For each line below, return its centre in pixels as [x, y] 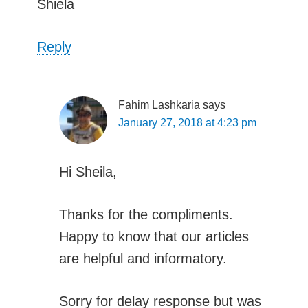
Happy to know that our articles [154, 237]
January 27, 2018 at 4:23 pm [188, 123]
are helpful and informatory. [143, 259]
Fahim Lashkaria [159, 105]
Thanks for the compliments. [146, 215]
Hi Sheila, [88, 172]
